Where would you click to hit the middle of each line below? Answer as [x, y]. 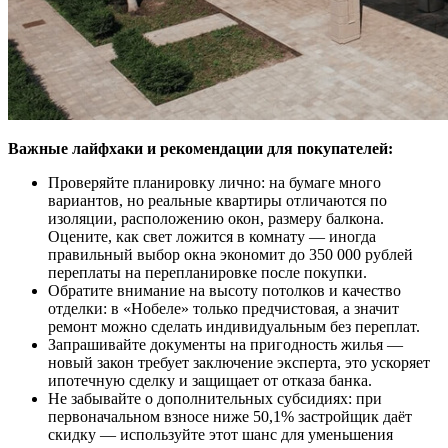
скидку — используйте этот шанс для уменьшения [220, 434]
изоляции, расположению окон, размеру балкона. [216, 218]
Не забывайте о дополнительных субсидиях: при [215, 398]
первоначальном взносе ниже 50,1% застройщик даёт [230, 416]
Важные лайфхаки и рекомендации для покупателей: [200, 148]
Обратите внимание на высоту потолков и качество [224, 290]
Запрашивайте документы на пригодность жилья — [225, 344]
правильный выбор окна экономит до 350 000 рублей [230, 254]
